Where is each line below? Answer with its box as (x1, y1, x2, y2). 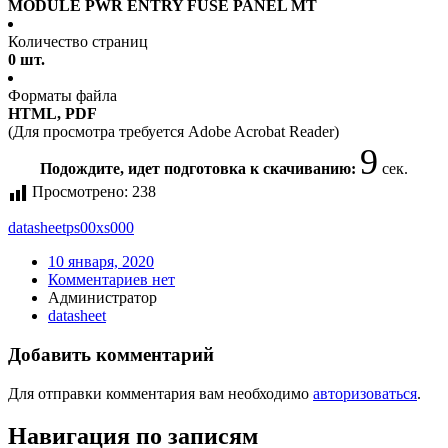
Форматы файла (8, 87, 117, 105)
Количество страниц (8, 33, 148, 51)
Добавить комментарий (8, 344, 214, 366)
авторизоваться (313, 384, 417, 402)
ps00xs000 (66, 219, 134, 237)
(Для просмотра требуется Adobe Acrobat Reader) (8, 123, 339, 141)
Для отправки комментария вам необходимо (8, 384, 313, 402)
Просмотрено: (32, 183, 128, 201)
